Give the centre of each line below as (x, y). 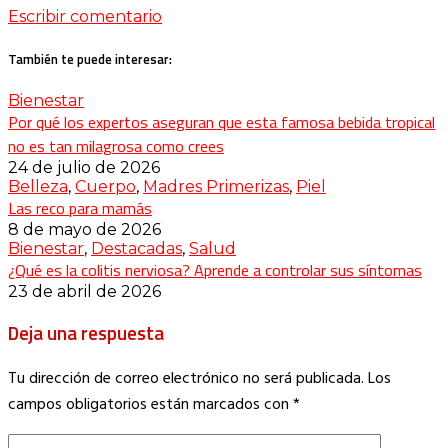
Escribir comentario (85, 17)
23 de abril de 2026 (84, 291)
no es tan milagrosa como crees (116, 145)
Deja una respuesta (86, 333)
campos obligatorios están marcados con (150, 405)
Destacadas (136, 248)
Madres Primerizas (216, 186)
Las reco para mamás (80, 207)
